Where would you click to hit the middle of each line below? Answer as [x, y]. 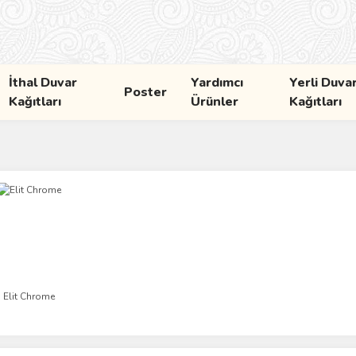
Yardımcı [217, 83]
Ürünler [214, 102]
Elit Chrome [29, 296]
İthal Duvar [43, 83]
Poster [145, 92]
